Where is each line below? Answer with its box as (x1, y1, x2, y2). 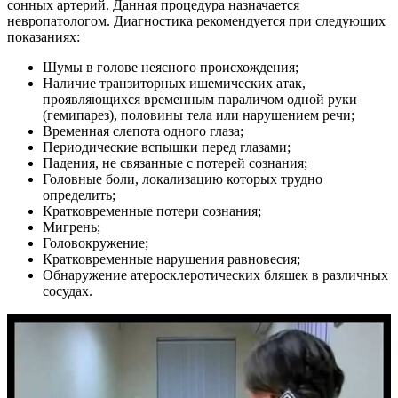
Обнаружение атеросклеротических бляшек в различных (43, 267, 388, 283)
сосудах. (43, 283, 92, 299)
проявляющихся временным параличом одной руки (43, 92, 357, 107)
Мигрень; (43, 219, 100, 235)
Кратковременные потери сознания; (43, 203, 261, 219)
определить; (43, 187, 115, 203)
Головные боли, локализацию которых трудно (43, 171, 322, 187)
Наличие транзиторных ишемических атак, (43, 76, 306, 92)
